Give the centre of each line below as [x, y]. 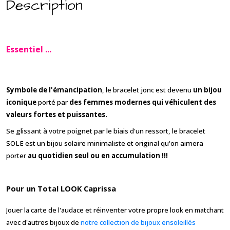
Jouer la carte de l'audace [45, 210]
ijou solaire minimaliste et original [105, 143]
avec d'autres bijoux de [43, 222]
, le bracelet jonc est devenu [148, 90]
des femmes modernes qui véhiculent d [139, 102]
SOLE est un [26, 143]
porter [16, 155]
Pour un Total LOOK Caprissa [61, 188]
